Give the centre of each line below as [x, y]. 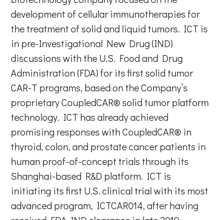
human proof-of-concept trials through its [100, 161]
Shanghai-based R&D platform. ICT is [91, 176]
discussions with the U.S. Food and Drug [97, 58]
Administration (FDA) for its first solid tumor [102, 72]
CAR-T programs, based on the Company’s [99, 87]
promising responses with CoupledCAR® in [101, 131]
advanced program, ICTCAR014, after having [105, 205]
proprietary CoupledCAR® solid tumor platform [110, 102]
